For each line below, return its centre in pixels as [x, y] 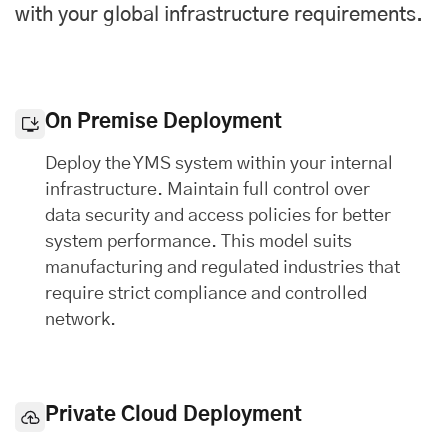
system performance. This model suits [198, 242]
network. [80, 320]
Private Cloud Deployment [173, 415]
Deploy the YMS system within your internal [219, 164]
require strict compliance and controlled [206, 294]
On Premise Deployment [163, 122]
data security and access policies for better [218, 216]
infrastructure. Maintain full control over [207, 190]
